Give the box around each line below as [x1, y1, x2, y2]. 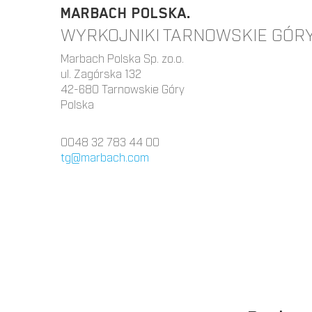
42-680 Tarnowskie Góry [61, 81, 185, 95]
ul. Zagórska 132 [61, 66, 141, 80]
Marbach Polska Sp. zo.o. [61, 51, 184, 65]
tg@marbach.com [61, 150, 149, 164]
